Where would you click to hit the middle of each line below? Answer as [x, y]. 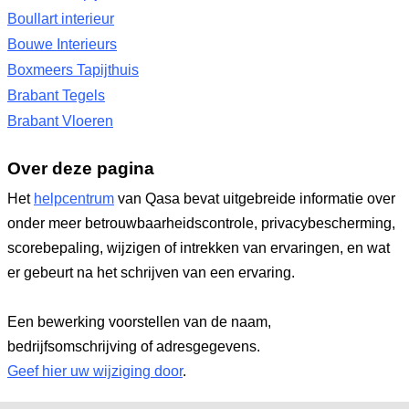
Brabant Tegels [56, 95]
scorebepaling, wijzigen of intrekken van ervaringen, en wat [199, 248]
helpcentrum [74, 199]
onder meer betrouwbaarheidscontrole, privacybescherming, [201, 223]
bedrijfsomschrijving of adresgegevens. [134, 346]
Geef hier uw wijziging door [95, 371]
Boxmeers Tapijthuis [73, 70]
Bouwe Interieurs [62, 44]
